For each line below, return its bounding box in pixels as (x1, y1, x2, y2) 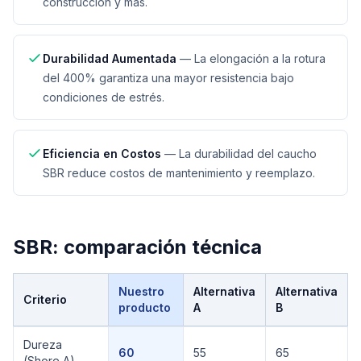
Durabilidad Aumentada (43, 52, 176, 65)
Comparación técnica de (12, 326, 146, 340)
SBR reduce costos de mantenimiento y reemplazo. (43, 166, 315, 180)
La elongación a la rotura (194, 52, 326, 65)
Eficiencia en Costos (43, 147, 161, 160)
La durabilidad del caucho (179, 147, 317, 160)
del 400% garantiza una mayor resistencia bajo (43, 71, 294, 85)
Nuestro (118, 284, 164, 298)
